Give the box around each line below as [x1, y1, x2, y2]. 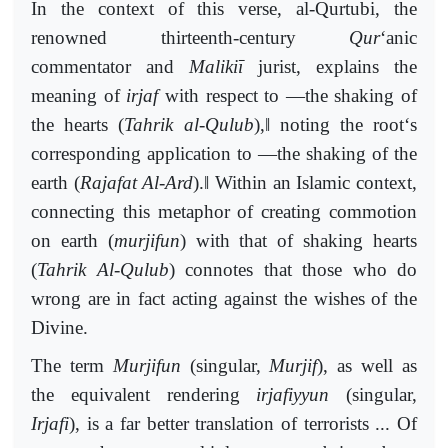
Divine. [31, 316, 88, 338]
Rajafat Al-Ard [79, 171, 194, 193]
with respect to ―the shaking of [158, 84, 417, 106]
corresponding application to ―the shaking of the [31, 142, 417, 164]
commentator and [31, 55, 189, 77]
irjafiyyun [256, 384, 330, 406]
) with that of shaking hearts [179, 229, 418, 251]
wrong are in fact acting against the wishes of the [31, 287, 417, 309]
